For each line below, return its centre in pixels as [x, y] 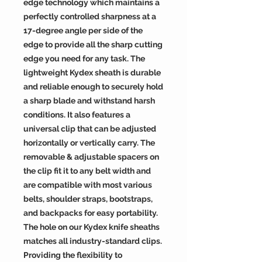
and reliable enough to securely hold [93, 87]
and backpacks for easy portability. [91, 213]
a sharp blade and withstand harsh [89, 101]
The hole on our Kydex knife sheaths [92, 227]
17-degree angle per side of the [83, 30]
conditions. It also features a [77, 115]
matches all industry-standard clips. [93, 241]
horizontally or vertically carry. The [89, 143]
